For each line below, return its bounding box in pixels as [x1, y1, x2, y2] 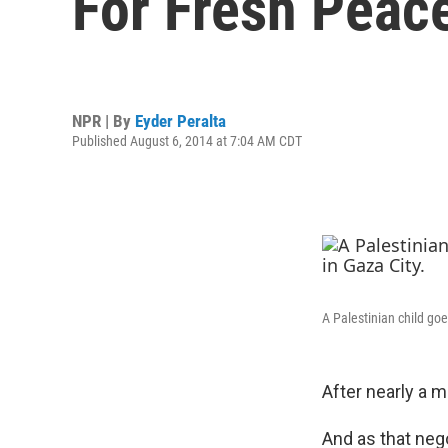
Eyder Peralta [135, 110, 226, 131]
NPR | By [72, 110, 135, 131]
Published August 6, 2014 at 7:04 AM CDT [72, 132, 302, 149]
